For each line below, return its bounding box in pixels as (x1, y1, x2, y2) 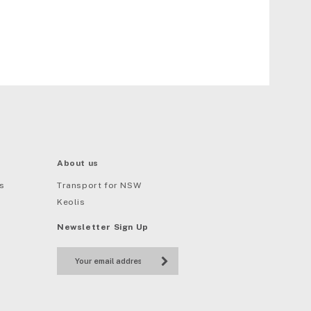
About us (57, 158, 99, 169)
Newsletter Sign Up (57, 222, 149, 233)
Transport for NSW (57, 180, 142, 191)
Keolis (57, 197, 85, 208)
